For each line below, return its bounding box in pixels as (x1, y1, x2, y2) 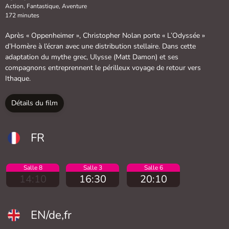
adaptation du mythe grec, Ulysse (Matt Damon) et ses (5, 52, 178, 62)
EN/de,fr (31, 207, 72, 223)
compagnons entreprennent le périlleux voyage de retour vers (5, 62, 201, 73)
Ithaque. (5, 73, 31, 83)
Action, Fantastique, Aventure (5, 2, 87, 10)
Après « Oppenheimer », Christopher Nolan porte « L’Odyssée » (5, 30, 205, 40)
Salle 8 (23, 163, 42, 172)
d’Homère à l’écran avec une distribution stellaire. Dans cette (5, 41, 196, 51)
